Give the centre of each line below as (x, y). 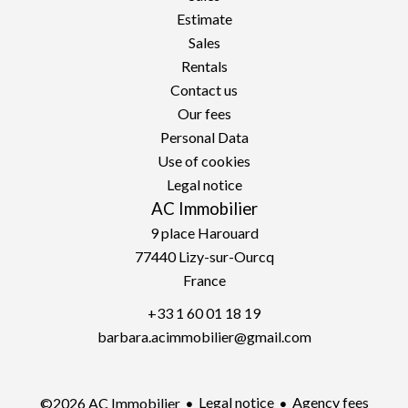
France (204, 280)
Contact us (204, 90)
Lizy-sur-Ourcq (224, 256)
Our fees (204, 113)
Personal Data (204, 137)
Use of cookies (204, 161)
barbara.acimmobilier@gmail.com (204, 337)
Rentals (204, 66)
